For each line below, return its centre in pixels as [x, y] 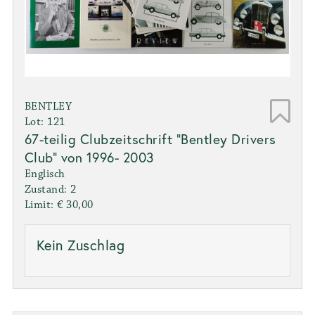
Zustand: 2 [50, 190]
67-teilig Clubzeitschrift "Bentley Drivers [150, 139]
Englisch [45, 174]
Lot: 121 [45, 122]
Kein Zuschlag [81, 245]
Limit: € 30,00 [59, 205]
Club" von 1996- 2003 [89, 157]
